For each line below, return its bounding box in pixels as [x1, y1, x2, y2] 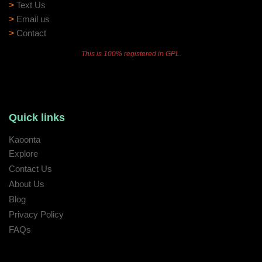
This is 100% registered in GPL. [81, 50, 181, 58]
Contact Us [9, 164, 52, 174]
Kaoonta [9, 135, 40, 144]
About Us [9, 179, 44, 189]
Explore [9, 149, 38, 158]
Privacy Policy [9, 209, 64, 219]
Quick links [9, 112, 65, 123]
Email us [16, 14, 50, 24]
